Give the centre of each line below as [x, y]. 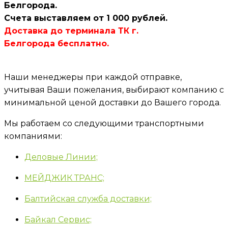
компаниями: [33, 136]
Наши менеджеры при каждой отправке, [93, 77]
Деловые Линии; [61, 157]
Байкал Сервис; [58, 219]
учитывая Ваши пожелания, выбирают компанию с [114, 90]
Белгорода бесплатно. [56, 43]
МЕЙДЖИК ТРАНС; [64, 178]
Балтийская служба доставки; [88, 198]
